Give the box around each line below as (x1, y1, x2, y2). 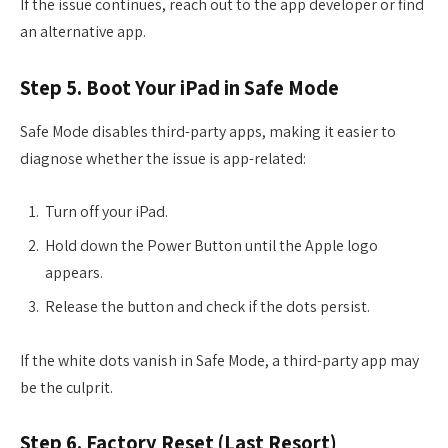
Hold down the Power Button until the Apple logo (45, 235, 378, 257)
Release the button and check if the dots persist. (45, 296, 370, 318)
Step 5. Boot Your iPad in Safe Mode (20, 73, 339, 101)
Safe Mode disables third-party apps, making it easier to (20, 120, 396, 142)
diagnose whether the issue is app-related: (20, 147, 306, 169)
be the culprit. (20, 376, 113, 398)
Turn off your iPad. (45, 201, 168, 223)
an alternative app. (20, 20, 146, 42)
